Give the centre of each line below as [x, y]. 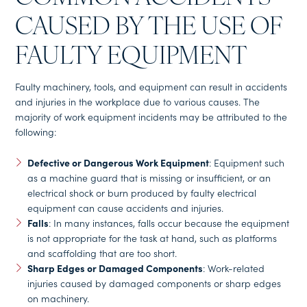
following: [37, 132]
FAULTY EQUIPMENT [131, 58]
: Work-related [233, 268]
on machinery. [58, 298]
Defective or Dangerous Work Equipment [118, 162]
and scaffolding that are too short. [102, 253]
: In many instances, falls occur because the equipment [169, 222]
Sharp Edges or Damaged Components [115, 268]
